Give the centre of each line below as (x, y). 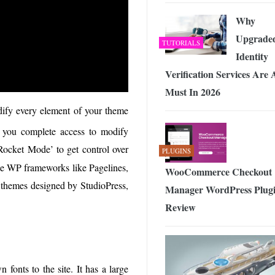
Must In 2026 (193, 91)
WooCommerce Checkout (219, 171)
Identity (252, 56)
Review (180, 207)
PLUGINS (176, 150)
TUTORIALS (181, 42)
